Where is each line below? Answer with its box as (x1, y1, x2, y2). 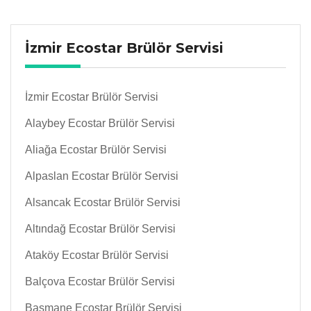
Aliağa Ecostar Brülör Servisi (25, 144, 167, 156)
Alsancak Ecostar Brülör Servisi (25, 196, 180, 209)
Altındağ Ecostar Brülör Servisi (25, 223, 176, 235)
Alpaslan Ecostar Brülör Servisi (25, 170, 178, 183)
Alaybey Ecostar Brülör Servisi (25, 117, 175, 130)
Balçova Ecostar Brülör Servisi (25, 276, 175, 288)
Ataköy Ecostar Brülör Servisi (25, 249, 169, 262)
